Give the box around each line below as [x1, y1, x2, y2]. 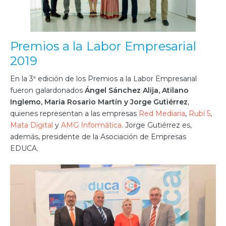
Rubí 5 [189, 109, 210, 119]
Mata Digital [10, 121, 53, 130]
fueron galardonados [10, 86, 85, 95]
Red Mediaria [139, 109, 185, 119]
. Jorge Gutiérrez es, [122, 121, 192, 130]
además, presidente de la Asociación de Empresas [10, 132, 186, 142]
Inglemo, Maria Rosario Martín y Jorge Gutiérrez [10, 97, 188, 107]
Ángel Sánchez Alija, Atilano [85, 86, 189, 95]
